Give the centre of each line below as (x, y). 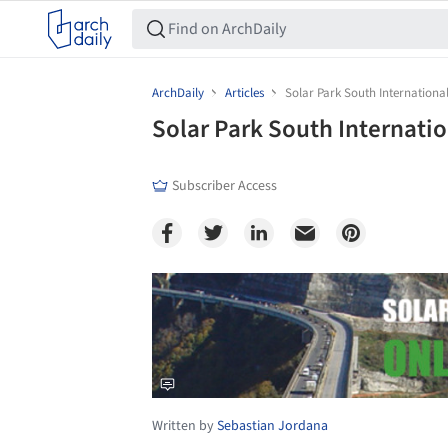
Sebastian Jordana (272, 426)
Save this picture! (130, 292)
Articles (244, 93)
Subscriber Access (224, 186)
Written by (184, 426)
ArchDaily (178, 93)
